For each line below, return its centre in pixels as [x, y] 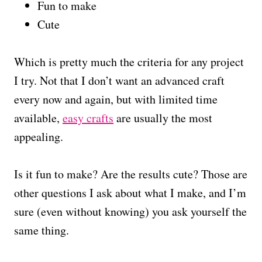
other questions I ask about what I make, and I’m [130, 192]
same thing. [42, 230]
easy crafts [88, 118]
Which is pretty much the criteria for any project [129, 61]
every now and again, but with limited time [116, 99]
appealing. [39, 136]
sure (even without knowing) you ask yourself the [130, 211]
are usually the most [163, 118]
